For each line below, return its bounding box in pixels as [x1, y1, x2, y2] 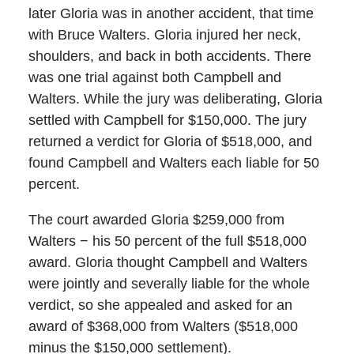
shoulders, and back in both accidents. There [28, 48, 311, 65]
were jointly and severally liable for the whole [28, 276, 310, 292]
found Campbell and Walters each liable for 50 [28, 155, 319, 171]
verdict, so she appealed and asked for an [28, 297, 292, 314]
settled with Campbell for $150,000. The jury [28, 112, 307, 129]
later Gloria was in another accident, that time [28, 6, 314, 22]
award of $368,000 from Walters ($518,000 [28, 318, 298, 335]
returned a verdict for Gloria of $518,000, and [28, 134, 312, 150]
